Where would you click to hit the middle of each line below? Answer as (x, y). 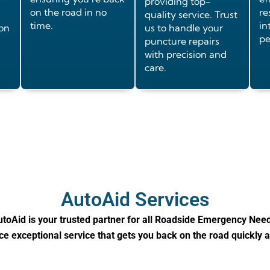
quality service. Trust (191, 15)
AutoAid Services (135, 200)
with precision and (186, 55)
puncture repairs (182, 41)
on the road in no (68, 12)
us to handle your (184, 28)
